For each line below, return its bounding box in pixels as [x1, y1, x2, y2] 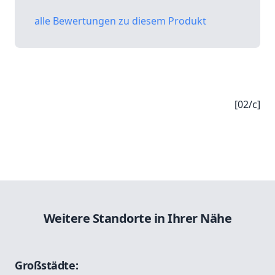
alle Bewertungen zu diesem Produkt [34, 14, 206, 28]
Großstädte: [15, 258, 79, 273]
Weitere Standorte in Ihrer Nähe [43, 210, 232, 227]
